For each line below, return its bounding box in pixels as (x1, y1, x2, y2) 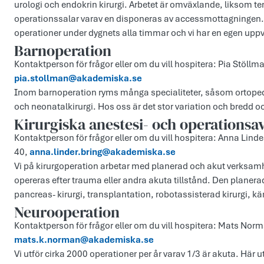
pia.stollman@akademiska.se (14, 72, 142, 85)
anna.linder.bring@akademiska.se (28, 146, 177, 159)
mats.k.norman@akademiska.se (14, 234, 154, 246)
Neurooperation (14, 202, 120, 223)
